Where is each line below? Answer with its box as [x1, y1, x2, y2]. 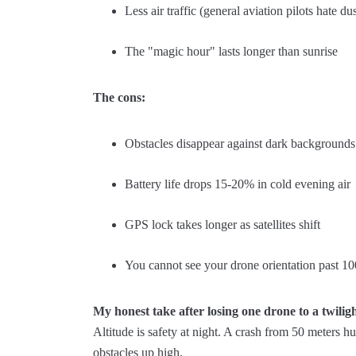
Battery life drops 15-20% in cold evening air [125, 177, 350, 191]
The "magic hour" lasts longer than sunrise [125, 44, 338, 58]
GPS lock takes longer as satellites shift [125, 218, 320, 231]
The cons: [93, 91, 145, 104]
